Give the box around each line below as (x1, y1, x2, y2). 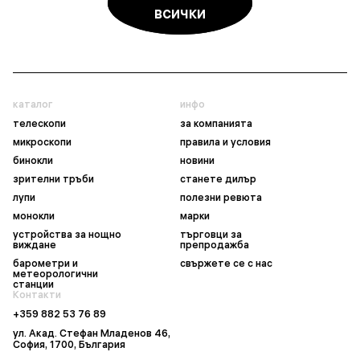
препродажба (180, 239, 249, 251)
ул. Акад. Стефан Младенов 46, (13, 327, 170, 339)
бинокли (13, 154, 53, 166)
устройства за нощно (13, 228, 121, 240)
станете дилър (180, 173, 256, 185)
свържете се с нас (180, 257, 272, 269)
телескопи (13, 117, 66, 129)
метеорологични (13, 268, 98, 280)
